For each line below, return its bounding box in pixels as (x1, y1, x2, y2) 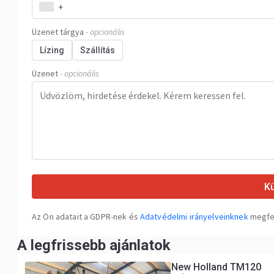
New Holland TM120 (171, 261, 261, 273)
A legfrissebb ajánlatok (17, 237, 171, 254)
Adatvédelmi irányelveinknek (139, 211, 248, 222)
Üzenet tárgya (32, 26, 84, 37)
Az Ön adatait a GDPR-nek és (32, 211, 140, 222)
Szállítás (80, 45, 115, 55)
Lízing (40, 45, 64, 55)
